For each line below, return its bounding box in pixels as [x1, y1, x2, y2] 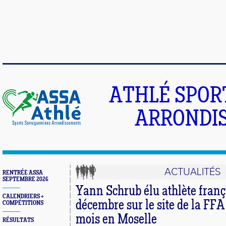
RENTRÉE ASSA [3, 169, 43, 176]
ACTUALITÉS [164, 166, 221, 178]
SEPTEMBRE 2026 [3, 176, 48, 183]
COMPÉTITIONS [3, 200, 43, 206]
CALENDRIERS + [3, 193, 44, 200]
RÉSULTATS [3, 217, 34, 223]
